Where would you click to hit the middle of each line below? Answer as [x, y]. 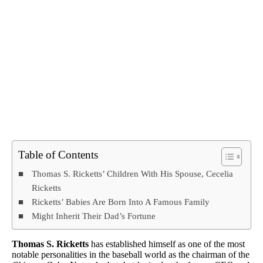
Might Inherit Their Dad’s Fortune [94, 216]
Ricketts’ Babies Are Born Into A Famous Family [121, 202]
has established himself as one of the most [167, 244]
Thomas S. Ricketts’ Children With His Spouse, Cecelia [133, 174]
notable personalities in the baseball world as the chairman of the [131, 255]
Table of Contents [58, 155]
